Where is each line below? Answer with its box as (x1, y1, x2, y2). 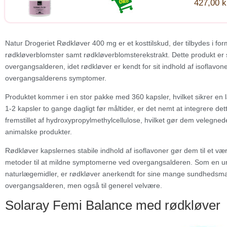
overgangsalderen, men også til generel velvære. (5, 181, 162, 190)
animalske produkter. (5, 128, 72, 136)
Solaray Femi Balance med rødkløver (5, 198, 220, 213)
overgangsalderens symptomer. (5, 74, 106, 83)
